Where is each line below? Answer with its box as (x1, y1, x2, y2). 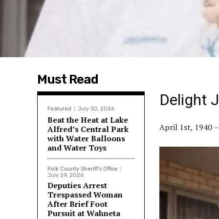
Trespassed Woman (47, 189, 123, 200)
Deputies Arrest (47, 179, 107, 191)
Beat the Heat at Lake (47, 114, 128, 125)
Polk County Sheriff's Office (47, 165, 118, 172)
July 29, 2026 (47, 172, 84, 178)
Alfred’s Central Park (47, 123, 129, 134)
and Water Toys (47, 142, 107, 153)
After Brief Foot (47, 198, 108, 209)
